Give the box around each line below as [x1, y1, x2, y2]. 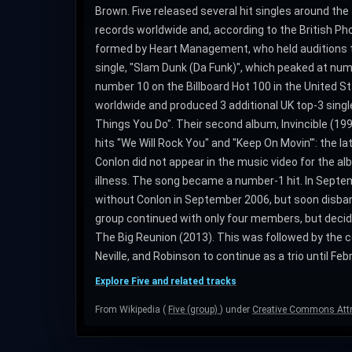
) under [220, 304, 252, 315]
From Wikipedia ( [95, 304, 168, 315]
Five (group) [168, 304, 220, 315]
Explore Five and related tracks [95, 276, 236, 287]
